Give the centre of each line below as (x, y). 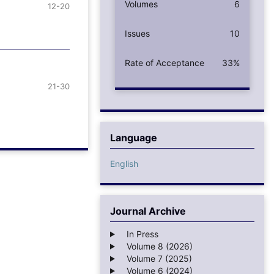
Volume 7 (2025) (155, 258)
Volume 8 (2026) (156, 246)
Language (134, 137)
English (124, 163)
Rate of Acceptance (165, 62)
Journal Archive (148, 211)
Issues (137, 33)
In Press (139, 234)
